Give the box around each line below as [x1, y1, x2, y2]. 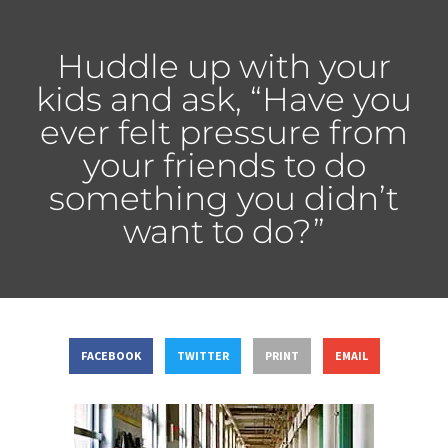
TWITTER [176, 348, 229, 364]
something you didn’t [49, 177, 399, 218]
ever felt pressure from [40, 111, 408, 152]
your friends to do [82, 144, 366, 185]
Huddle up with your [57, 45, 391, 86]
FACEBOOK [80, 348, 141, 364]
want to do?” [123, 210, 325, 251]
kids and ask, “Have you [36, 78, 412, 119]
